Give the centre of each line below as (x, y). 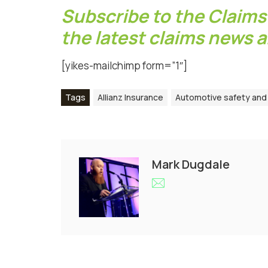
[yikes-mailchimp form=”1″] (124, 66)
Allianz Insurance (130, 98)
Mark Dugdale (191, 165)
